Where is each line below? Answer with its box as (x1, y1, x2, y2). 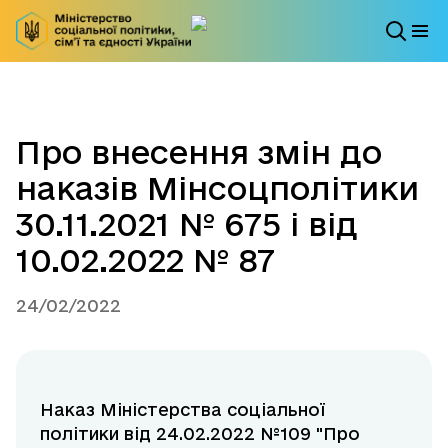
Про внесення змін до (16, 134, 382, 171)
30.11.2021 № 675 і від (16, 206, 358, 243)
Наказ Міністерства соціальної (40, 400, 325, 420)
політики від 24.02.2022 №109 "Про (40, 424, 360, 444)
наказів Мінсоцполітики (16, 170, 419, 207)
